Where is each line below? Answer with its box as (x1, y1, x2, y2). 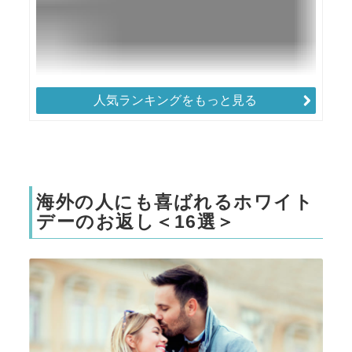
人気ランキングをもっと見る (93, 92, 257, 108)
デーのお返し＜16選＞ (36, 211, 236, 232)
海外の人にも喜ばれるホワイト (36, 192, 313, 212)
